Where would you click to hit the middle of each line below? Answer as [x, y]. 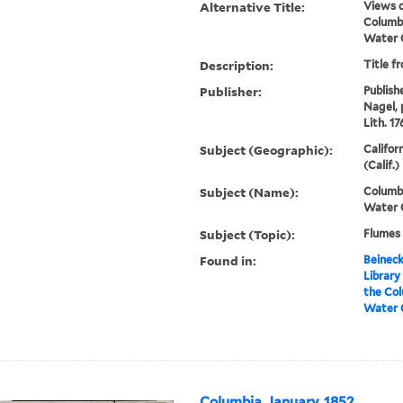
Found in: [228, 261]
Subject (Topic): [248, 235]
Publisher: [231, 92]
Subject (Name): [250, 193]
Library [381, 276]
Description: [237, 66]
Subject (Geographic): [267, 150]
